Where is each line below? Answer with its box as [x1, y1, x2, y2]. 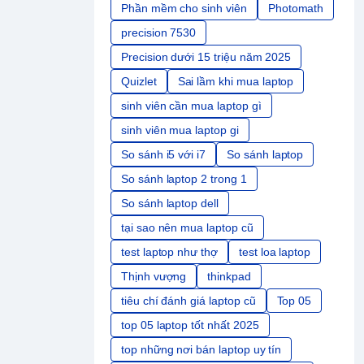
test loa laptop [238, 245, 311, 259]
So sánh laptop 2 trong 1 [121, 172, 247, 186]
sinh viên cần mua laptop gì [121, 99, 262, 113]
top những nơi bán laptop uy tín [121, 343, 282, 357]
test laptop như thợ [121, 245, 218, 259]
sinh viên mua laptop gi [121, 123, 239, 137]
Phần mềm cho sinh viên [121, 2, 247, 15]
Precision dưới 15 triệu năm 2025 [121, 50, 292, 64]
